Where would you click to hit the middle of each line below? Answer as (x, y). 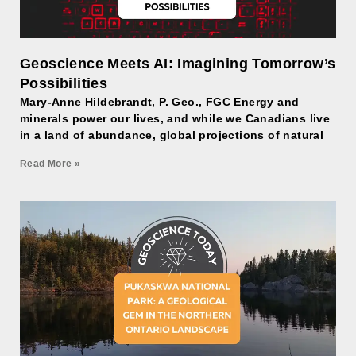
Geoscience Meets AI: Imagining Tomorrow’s (178, 64)
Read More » (50, 164)
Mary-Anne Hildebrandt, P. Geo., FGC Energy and (160, 102)
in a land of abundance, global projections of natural (172, 135)
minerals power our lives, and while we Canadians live (175, 118)
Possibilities (64, 83)
